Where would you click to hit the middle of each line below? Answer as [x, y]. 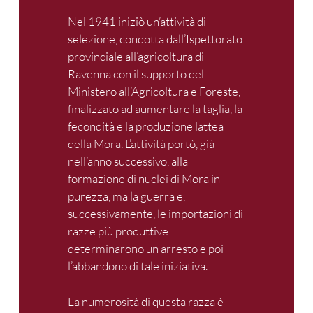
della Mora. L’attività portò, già [141, 144]
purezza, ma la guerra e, [126, 196]
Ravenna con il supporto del [136, 74]
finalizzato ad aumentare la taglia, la [155, 109]
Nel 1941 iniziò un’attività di [137, 22]
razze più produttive [118, 231]
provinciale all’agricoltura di [136, 57]
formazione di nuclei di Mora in [144, 179]
